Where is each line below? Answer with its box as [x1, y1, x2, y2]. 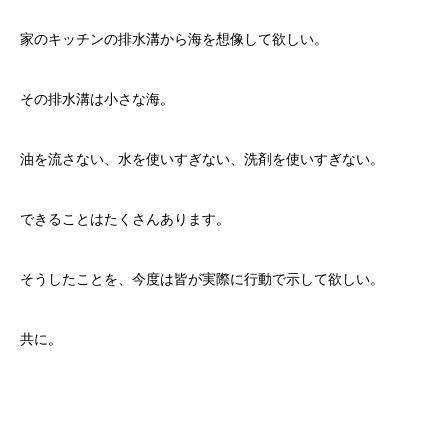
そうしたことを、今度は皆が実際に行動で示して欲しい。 [20, 272, 384, 287]
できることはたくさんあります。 [20, 212, 230, 227]
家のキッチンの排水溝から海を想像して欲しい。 [20, 32, 328, 47]
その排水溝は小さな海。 [20, 92, 174, 107]
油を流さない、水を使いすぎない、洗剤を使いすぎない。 [20, 152, 384, 167]
